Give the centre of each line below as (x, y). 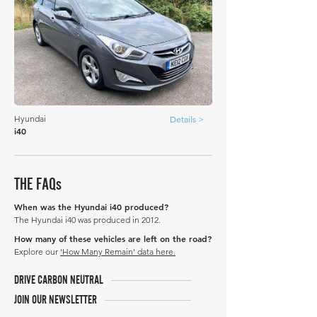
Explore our (37, 252)
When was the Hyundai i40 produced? (91, 207)
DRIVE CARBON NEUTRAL (59, 279)
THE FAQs (38, 184)
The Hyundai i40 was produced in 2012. (87, 220)
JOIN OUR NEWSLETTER (56, 299)
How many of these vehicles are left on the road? (113, 238)
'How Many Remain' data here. (118, 252)
